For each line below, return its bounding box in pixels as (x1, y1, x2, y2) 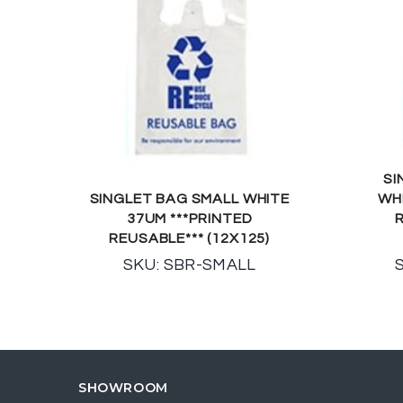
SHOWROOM (78, 379, 168, 396)
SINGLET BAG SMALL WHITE (89, 191, 290, 206)
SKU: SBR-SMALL (122, 255, 256, 273)
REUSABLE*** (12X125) (109, 230, 271, 246)
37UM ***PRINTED (126, 210, 253, 226)
